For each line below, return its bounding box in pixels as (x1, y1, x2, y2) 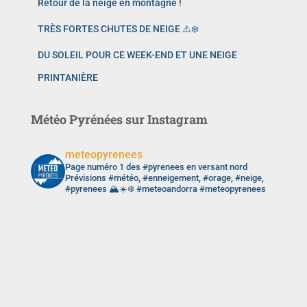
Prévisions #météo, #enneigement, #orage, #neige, (65, 173, 264, 184)
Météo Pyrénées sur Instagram (31, 111, 208, 128)
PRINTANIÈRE (38, 72, 98, 84)
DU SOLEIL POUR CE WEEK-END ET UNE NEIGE (38, 49, 237, 61)
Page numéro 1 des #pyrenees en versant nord (65, 162, 247, 173)
